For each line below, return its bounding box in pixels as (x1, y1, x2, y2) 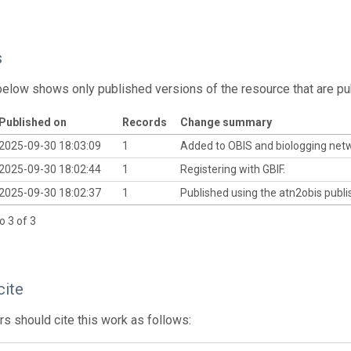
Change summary (179, 115, 272, 128)
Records (121, 115, 167, 128)
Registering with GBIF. (179, 162, 288, 175)
